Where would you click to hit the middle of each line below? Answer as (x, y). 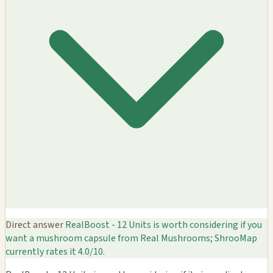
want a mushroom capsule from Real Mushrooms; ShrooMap (131, 238)
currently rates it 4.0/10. (55, 251)
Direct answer (34, 225)
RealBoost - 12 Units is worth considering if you (163, 225)
